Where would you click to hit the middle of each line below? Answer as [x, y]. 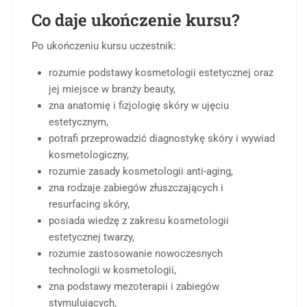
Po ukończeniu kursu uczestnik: [104, 46]
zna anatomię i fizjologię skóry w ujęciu [139, 106]
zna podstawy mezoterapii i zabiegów [134, 287]
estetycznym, [78, 122]
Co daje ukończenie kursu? [135, 20]
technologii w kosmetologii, [112, 270]
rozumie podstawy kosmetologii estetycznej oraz [161, 73]
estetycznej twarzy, [91, 237]
